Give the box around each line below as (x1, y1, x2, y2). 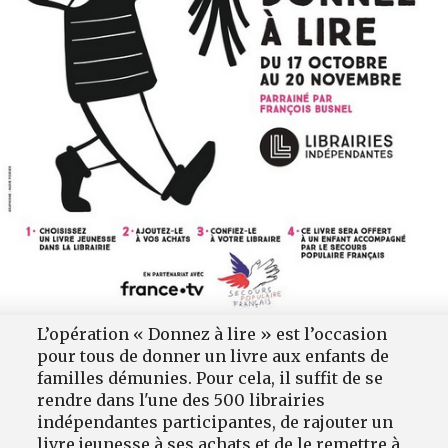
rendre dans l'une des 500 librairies (37, 390, 326, 411)
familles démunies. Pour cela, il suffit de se (37, 368, 384, 389)
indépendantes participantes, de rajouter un (37, 412, 394, 433)
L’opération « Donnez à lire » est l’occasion (37, 324, 388, 345)
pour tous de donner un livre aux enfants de (37, 346, 390, 367)
